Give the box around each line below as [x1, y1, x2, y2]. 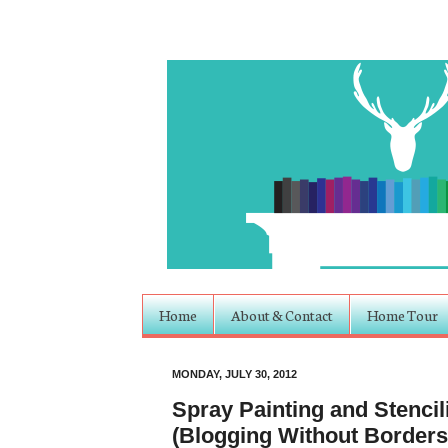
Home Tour [367, 304, 438, 325]
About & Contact [231, 304, 333, 325]
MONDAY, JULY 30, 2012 [172, 368, 297, 381]
